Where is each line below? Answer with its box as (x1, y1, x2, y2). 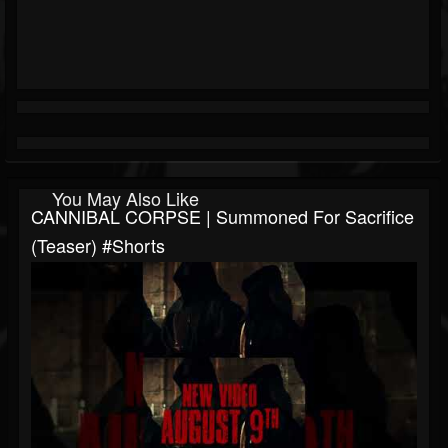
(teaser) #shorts (31, 232, 165, 259)
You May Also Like (52, 185, 199, 212)
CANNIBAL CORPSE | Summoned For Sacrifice (31, 203, 414, 230)
